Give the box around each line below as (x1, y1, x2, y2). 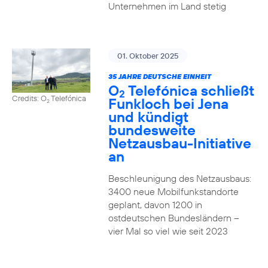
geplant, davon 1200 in (108, 199, 202, 211)
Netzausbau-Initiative (108, 134, 251, 152)
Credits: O (12, 93, 47, 103)
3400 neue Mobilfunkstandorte (108, 185, 239, 197)
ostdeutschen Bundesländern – (108, 212, 239, 224)
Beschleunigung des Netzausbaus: (108, 172, 251, 184)
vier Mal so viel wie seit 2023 (108, 225, 228, 237)
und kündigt (108, 108, 188, 126)
